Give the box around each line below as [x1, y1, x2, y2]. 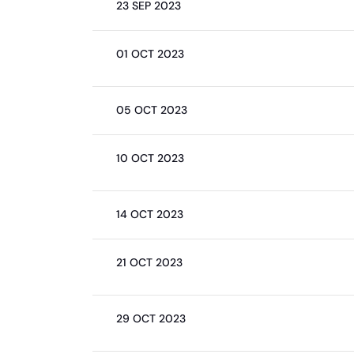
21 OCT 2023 [116, 255, 183, 269]
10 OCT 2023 [116, 151, 184, 165]
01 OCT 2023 [116, 47, 184, 61]
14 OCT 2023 [116, 207, 183, 221]
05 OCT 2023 [116, 103, 187, 117]
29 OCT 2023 [116, 311, 186, 326]
